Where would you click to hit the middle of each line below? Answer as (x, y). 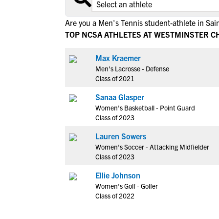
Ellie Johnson (118, 175)
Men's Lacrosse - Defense (132, 68)
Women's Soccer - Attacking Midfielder (152, 147)
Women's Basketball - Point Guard (145, 108)
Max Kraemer (118, 58)
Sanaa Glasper (120, 97)
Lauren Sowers (121, 136)
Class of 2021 (115, 78)
